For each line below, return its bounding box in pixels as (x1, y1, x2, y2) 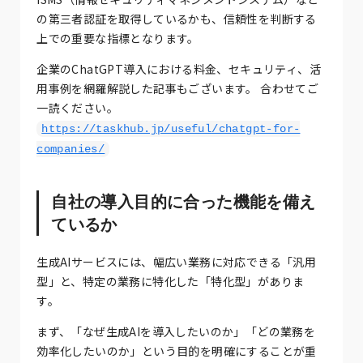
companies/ (36, 142, 105, 156)
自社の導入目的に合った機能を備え (51, 192, 316, 211)
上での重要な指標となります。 (36, 29, 199, 46)
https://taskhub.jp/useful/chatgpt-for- (41, 122, 301, 135)
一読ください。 (36, 99, 119, 116)
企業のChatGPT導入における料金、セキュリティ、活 (36, 60, 322, 77)
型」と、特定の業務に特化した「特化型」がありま (36, 272, 305, 289)
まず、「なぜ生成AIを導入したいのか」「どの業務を (36, 322, 316, 340)
